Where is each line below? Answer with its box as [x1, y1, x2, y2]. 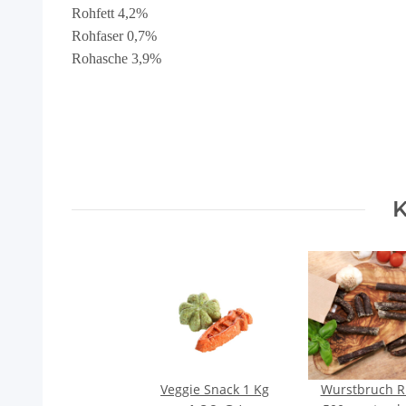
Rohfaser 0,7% [72, 28, 157, 44]
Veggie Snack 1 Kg [160, 381, 269, 399]
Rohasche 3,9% [72, 51, 161, 67]
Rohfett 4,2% [72, 5, 148, 22]
